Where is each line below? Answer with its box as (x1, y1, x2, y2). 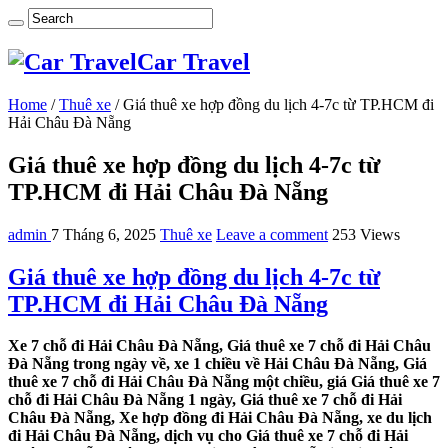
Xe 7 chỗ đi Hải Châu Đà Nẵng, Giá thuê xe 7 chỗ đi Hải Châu (8, 337, 431, 355)
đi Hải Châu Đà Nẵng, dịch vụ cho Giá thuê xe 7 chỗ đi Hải (8, 427, 408, 445)
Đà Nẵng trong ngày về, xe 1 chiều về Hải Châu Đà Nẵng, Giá (8, 355, 427, 373)
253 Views (332, 225, 400, 243)
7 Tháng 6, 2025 (51, 225, 156, 243)
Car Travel (137, 48, 250, 75)
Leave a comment (216, 225, 328, 243)
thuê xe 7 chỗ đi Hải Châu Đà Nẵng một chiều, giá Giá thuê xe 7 (8, 373, 440, 391)
